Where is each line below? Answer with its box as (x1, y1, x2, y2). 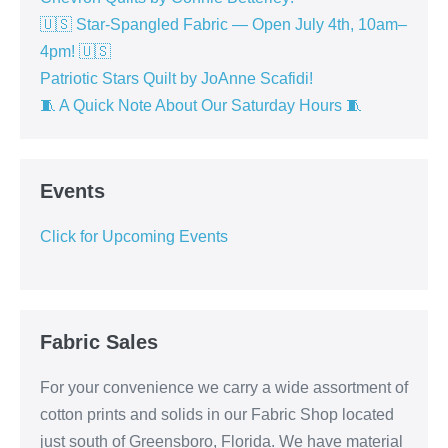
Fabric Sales (40, 330, 158, 353)
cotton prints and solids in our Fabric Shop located (40, 405, 394, 423)
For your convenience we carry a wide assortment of (40, 378, 408, 396)
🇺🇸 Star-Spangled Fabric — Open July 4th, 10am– (40, 15, 407, 33)
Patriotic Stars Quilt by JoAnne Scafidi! (40, 69, 313, 87)
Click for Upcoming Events (40, 227, 228, 245)
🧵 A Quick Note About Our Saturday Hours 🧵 (40, 96, 362, 114)
